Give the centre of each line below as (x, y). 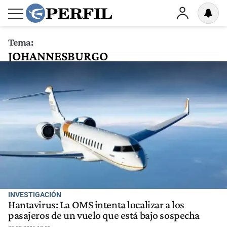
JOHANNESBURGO (58, 56)
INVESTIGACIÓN (35, 195)
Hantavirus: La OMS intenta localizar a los (96, 205)
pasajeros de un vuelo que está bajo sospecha (104, 216)
